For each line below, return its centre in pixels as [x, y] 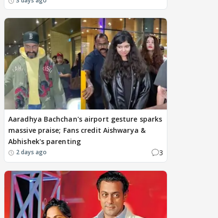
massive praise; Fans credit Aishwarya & [77, 130]
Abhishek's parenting [45, 141]
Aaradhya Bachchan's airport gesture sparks [85, 119]
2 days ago [31, 152]
